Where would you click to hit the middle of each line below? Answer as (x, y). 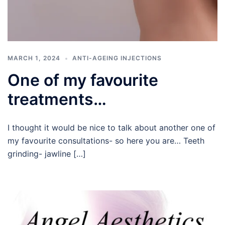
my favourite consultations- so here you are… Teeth (106, 140)
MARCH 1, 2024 (34, 58)
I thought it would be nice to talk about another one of (111, 127)
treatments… (57, 99)
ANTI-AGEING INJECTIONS (117, 58)
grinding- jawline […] (47, 153)
